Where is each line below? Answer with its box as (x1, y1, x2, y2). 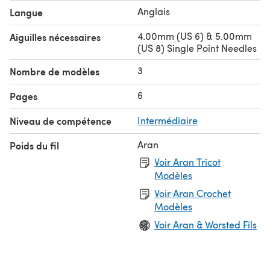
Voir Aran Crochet (154, 186, 231, 199)
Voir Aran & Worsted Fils (154, 218, 257, 231)
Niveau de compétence (10, 113, 111, 128)
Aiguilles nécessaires (10, 30, 101, 44)
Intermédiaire (137, 113, 198, 127)
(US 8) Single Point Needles (137, 41, 257, 54)
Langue (10, 5, 43, 19)
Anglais (137, 4, 170, 17)
